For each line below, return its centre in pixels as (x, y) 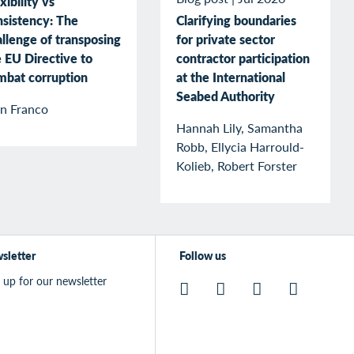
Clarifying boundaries (236, 20)
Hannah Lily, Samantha (239, 127)
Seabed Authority (226, 96)
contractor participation (243, 58)
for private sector (226, 39)
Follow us (202, 255)
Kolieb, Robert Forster (237, 165)
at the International (231, 77)
